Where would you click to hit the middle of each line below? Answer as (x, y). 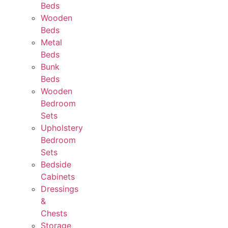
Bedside (56, 165)
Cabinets (58, 177)
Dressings (60, 189)
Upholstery (62, 128)
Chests (54, 213)
